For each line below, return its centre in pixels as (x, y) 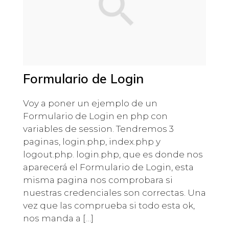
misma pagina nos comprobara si (98, 180)
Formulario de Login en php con (95, 116)
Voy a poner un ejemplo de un (90, 103)
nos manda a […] (58, 218)
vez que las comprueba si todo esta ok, (109, 205)
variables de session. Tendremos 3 (98, 129)
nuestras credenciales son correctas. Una (114, 192)
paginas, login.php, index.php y (91, 141)
